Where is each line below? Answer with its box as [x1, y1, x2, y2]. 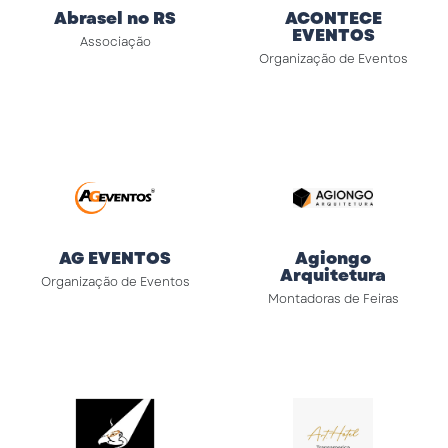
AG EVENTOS [59, 246, 171, 270]
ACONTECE [284, 6, 382, 30]
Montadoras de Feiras [267, 290, 399, 308]
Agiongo [295, 246, 371, 270]
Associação [79, 33, 151, 51]
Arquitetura [280, 263, 386, 287]
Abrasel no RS [54, 6, 176, 30]
